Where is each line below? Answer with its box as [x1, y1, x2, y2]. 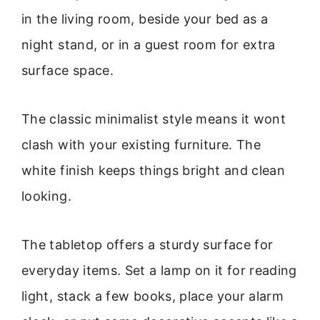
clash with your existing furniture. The [21, 136, 261, 152]
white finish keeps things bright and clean [21, 162, 286, 178]
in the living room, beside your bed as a [21, 11, 269, 26]
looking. [21, 188, 71, 204]
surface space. [21, 62, 114, 78]
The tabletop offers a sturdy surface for [21, 237, 274, 253]
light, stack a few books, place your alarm [21, 289, 284, 304]
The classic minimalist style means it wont [21, 111, 286, 126]
